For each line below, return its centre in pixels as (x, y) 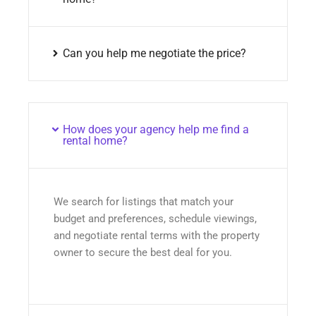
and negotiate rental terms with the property (157, 236)
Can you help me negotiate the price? (154, 54)
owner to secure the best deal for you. (143, 253)
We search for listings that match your (144, 202)
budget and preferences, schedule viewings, (155, 219)
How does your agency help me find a (156, 130)
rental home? (95, 141)
